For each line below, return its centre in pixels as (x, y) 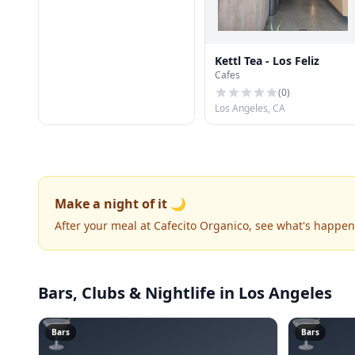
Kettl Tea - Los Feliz (267, 60)
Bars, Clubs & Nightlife (127, 292)
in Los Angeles (274, 292)
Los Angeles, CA (250, 108)
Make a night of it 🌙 (120, 203)
